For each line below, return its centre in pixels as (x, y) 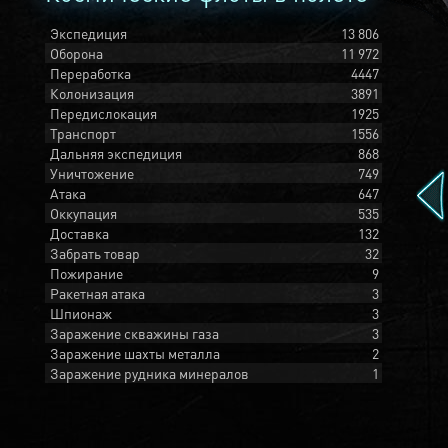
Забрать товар (95, 253)
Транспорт (83, 133)
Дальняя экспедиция (116, 153)
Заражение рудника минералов (149, 373)
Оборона (76, 53)
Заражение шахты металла (135, 353)
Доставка (79, 233)
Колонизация (92, 93)
